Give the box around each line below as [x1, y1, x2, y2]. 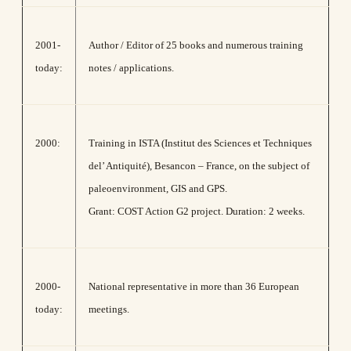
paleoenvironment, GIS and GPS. [89, 183, 227, 194]
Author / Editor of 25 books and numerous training [89, 39, 303, 51]
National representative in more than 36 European [89, 280, 299, 292]
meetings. [89, 303, 129, 315]
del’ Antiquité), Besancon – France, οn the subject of [89, 160, 309, 172]
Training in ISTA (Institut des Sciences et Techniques [89, 137, 312, 149]
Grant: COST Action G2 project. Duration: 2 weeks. [89, 205, 305, 217]
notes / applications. [89, 62, 174, 74]
